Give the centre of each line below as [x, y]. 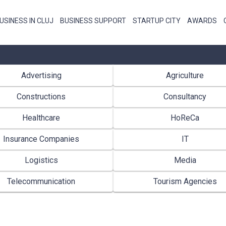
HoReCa [185, 118]
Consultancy [185, 96]
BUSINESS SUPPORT [93, 21]
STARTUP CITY [157, 21]
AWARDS [202, 21]
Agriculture [185, 75]
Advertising [41, 75]
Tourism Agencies [185, 181]
